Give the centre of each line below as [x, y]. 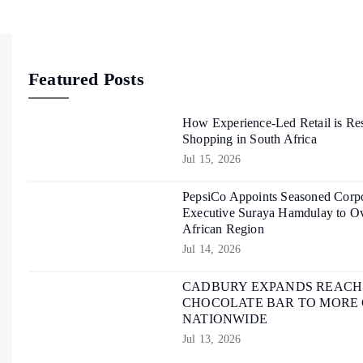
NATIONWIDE [225, 319]
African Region [223, 229]
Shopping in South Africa [250, 139]
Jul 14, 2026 [212, 250]
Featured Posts [86, 79]
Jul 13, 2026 [212, 340]
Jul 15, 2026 [212, 160]
